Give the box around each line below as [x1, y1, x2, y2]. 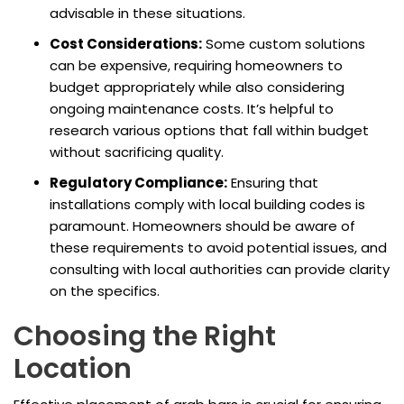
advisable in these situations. [50, 4, 245, 23]
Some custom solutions [202, 34, 365, 54]
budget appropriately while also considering [50, 78, 344, 97]
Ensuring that [227, 173, 318, 193]
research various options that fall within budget [50, 121, 369, 141]
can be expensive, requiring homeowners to [50, 56, 343, 76]
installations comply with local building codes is [50, 195, 365, 215]
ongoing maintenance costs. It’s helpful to [50, 99, 334, 119]
